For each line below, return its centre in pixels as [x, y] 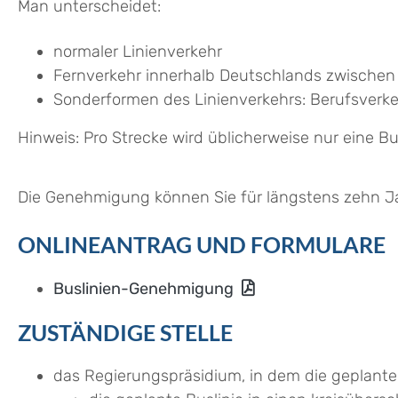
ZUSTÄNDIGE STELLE [125, 333]
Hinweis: [48, 138]
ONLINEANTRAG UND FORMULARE [202, 245]
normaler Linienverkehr [138, 52]
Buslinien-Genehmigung [143, 289]
